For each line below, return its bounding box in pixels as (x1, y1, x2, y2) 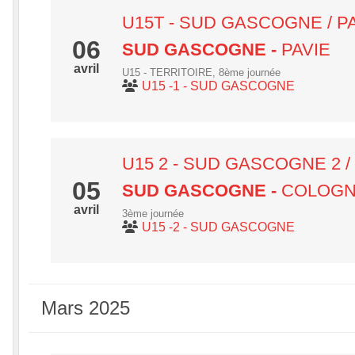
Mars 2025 (41, 297, 130, 319)
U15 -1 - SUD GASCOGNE (142, 79, 295, 93)
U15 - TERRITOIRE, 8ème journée (122, 67, 281, 78)
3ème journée (122, 208, 184, 219)
